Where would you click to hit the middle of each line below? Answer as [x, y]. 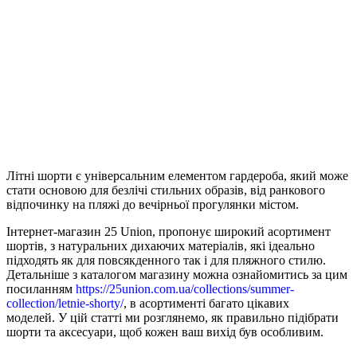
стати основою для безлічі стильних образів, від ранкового [166, 190]
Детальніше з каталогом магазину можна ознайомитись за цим [177, 274]
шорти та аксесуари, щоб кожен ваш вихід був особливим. [165, 331]
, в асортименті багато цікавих [206, 303]
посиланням [41, 288]
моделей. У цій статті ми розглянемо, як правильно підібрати [173, 317]
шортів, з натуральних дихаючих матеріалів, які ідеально [161, 245]
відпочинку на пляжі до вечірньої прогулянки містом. [153, 204]
